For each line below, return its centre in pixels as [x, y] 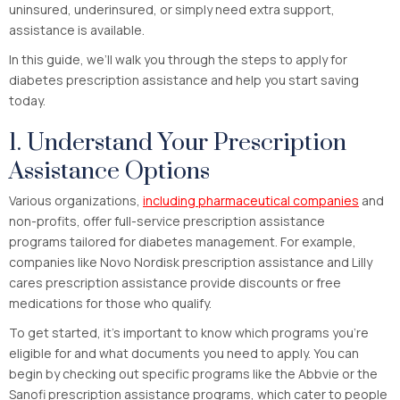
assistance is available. [77, 29]
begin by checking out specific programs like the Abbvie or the [193, 373]
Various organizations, [76, 200]
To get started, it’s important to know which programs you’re [189, 332]
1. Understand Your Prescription [178, 142]
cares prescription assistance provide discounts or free [175, 282]
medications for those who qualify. [110, 303]
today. [27, 100]
